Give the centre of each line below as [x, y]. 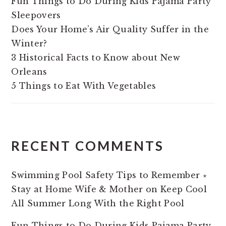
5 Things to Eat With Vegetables [84, 86]
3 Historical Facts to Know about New [96, 58]
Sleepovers [36, 15]
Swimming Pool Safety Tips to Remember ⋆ [109, 175]
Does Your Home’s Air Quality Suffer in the [110, 29]
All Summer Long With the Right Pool [98, 203]
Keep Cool [184, 189]
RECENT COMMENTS [88, 146]
